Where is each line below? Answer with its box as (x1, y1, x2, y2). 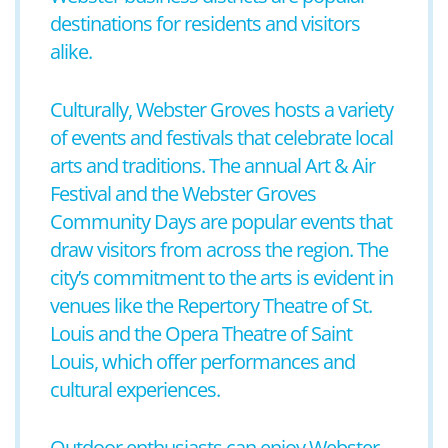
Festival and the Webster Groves (50, 180, 316, 207)
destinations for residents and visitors (50, 10, 360, 37)
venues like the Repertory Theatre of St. (50, 292, 372, 319)
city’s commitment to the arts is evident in (50, 264, 393, 291)
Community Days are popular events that (50, 208, 392, 235)
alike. (50, 38, 92, 65)
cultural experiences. (50, 376, 220, 403)
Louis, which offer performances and (50, 348, 355, 375)
